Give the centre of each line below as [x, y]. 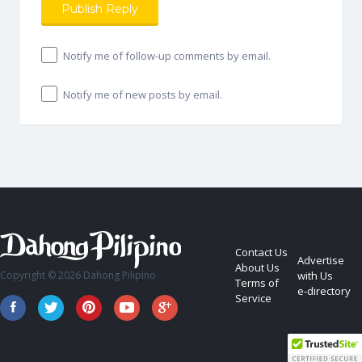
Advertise [321, 260]
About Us [258, 268]
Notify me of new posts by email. [143, 94]
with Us [316, 275]
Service [254, 299]
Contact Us [262, 253]
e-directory [324, 290]
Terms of [257, 283]
